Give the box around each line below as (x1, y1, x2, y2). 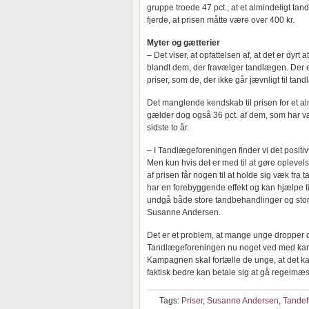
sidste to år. (147, 123, 189, 132)
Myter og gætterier (147, 38, 220, 48)
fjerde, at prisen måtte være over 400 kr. (147, 15, 295, 25)
